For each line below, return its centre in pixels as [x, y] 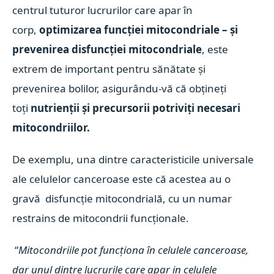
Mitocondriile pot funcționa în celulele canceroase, [134, 250]
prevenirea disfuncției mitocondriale [107, 49]
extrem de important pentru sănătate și [109, 69]
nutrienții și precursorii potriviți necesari [136, 108]
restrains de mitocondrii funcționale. [101, 218]
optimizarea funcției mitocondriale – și [139, 30]
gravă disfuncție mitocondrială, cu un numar [122, 198]
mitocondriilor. [51, 128]
